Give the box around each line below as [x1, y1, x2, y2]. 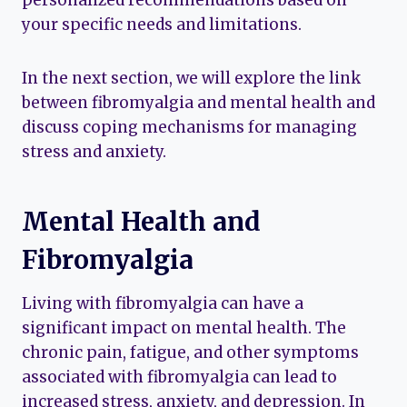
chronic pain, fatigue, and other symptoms [22, 342, 359, 362]
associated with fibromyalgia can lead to [22, 366, 337, 387]
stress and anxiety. [22, 141, 166, 162]
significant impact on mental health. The [22, 317, 346, 338]
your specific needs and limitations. [22, 14, 302, 35]
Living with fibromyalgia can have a [22, 293, 303, 313]
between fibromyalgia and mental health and [22, 92, 375, 113]
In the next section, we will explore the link [22, 67, 361, 88]
